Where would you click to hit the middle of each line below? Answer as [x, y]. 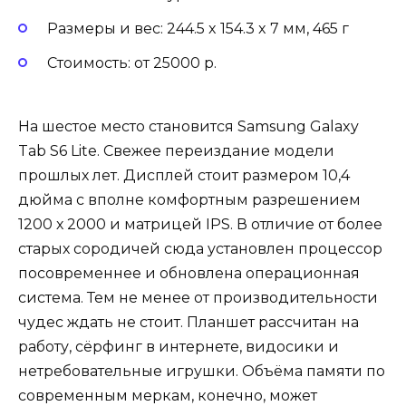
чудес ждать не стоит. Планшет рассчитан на [188, 323]
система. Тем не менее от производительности [198, 298]
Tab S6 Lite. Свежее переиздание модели [176, 151]
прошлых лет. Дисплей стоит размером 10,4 [184, 176]
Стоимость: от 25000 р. [132, 63]
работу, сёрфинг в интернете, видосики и [179, 347]
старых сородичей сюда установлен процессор [200, 249]
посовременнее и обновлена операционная [189, 274]
